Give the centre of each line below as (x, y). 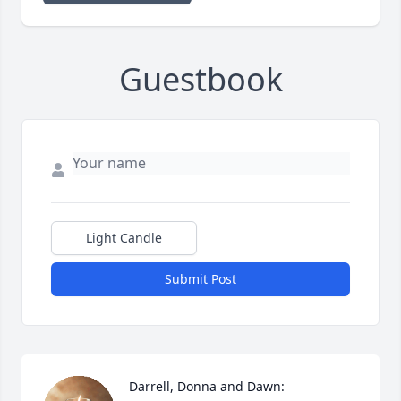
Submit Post (200, 279)
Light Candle (124, 238)
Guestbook (200, 80)
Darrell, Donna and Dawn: (207, 387)
